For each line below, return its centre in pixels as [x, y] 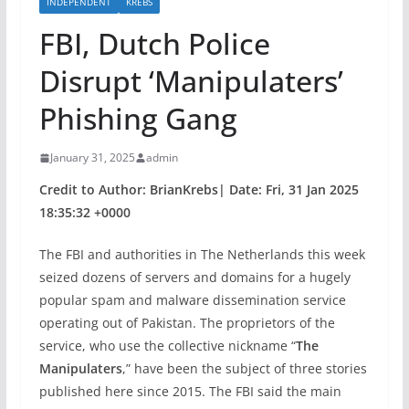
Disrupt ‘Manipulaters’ [191, 81]
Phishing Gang [138, 118]
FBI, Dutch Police [154, 43]
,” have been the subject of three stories [244, 368]
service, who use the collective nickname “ [167, 346]
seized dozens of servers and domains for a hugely [194, 277]
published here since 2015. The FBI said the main [190, 391]
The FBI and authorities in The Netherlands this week [202, 254]
